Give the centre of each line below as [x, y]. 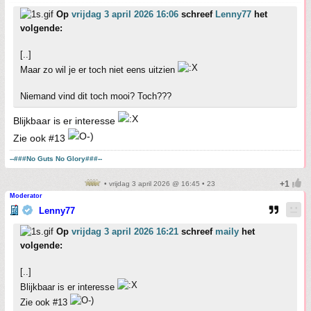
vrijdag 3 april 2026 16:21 [125, 232]
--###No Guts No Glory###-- [56, 159]
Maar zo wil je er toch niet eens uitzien [99, 70]
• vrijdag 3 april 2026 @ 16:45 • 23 [158, 184]
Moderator [26, 196]
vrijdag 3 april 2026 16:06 [125, 15]
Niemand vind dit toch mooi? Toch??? [96, 96]
